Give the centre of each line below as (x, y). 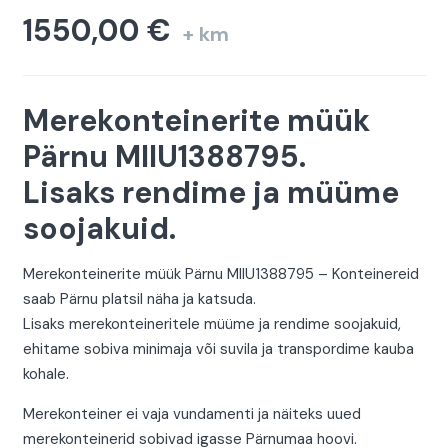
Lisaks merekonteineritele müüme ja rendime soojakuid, (211, 324)
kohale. (45, 374)
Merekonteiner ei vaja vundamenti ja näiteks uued (191, 414)
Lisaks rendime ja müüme (210, 193)
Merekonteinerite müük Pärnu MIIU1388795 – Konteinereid (220, 274)
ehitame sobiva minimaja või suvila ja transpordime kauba (218, 349)
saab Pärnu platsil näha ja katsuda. (139, 299)
